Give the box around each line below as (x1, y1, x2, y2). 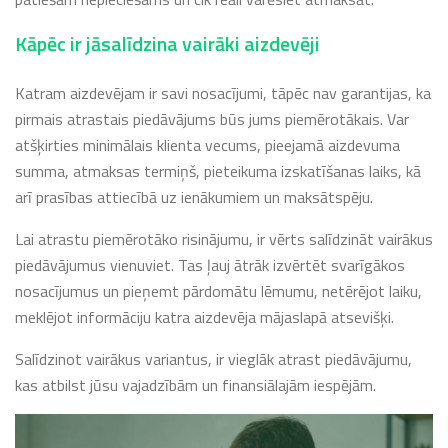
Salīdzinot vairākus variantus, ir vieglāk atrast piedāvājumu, (15, 346, 412, 371)
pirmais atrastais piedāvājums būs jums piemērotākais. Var (15, 106, 409, 131)
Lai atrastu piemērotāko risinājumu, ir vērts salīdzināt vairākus (15, 226, 433, 251)
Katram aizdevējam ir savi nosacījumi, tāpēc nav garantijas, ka (15, 80, 431, 105)
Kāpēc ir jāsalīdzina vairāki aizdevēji (15, 27, 320, 59)
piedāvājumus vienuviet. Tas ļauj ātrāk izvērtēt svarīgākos (15, 252, 405, 277)
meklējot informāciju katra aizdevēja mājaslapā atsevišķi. (15, 304, 394, 329)
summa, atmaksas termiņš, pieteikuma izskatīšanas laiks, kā (15, 158, 421, 183)
